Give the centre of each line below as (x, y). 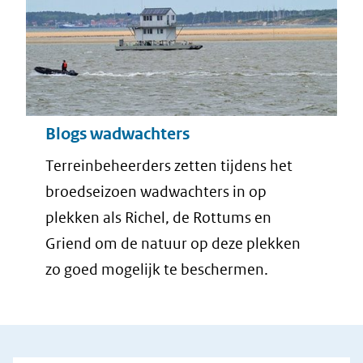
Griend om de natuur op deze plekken (173, 243)
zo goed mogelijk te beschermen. (157, 269)
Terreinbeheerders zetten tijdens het (169, 165)
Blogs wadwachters (117, 134)
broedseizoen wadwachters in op (156, 191)
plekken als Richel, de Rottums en (158, 217)
